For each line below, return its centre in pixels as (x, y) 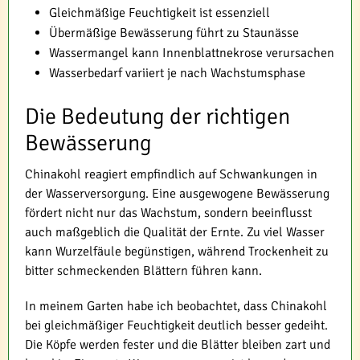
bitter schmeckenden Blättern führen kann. (143, 270)
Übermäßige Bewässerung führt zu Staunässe (174, 33)
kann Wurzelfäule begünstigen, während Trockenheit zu (177, 251)
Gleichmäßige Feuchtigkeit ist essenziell (160, 12)
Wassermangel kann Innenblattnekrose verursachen (192, 53)
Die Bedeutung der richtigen (157, 116)
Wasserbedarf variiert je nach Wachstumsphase (177, 73)
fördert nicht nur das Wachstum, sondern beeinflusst (168, 213)
